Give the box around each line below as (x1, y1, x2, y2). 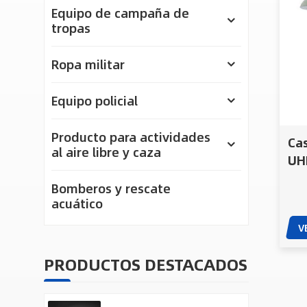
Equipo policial (51, 91, 138, 111)
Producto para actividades (51, 127, 210, 147)
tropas (51, 19, 90, 38)
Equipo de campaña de (51, 3, 189, 23)
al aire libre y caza (51, 143, 161, 162)
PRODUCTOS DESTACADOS (43, 251, 247, 278)
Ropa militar (51, 55, 125, 75)
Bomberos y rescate (51, 179, 171, 199)
